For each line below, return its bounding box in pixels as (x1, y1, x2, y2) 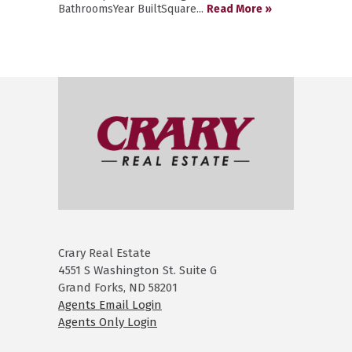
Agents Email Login (58, 297, 162, 312)
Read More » (207, 2, 272, 16)
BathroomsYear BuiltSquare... (58, 2, 207, 16)
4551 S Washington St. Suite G (58, 262, 217, 277)
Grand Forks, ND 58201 (58, 280, 178, 295)
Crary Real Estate (58, 245, 151, 260)
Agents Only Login (58, 314, 157, 329)
